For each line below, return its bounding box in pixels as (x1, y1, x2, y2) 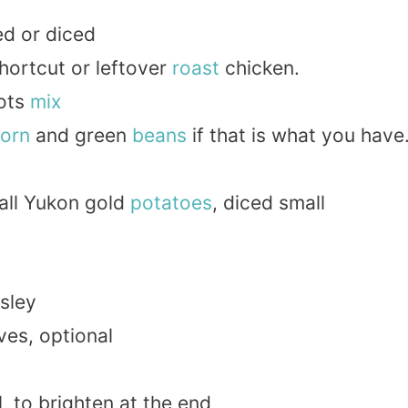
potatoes (130, 191, 212, 215)
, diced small (212, 191, 325, 215)
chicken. (219, 56, 300, 80)
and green (29, 124, 132, 148)
